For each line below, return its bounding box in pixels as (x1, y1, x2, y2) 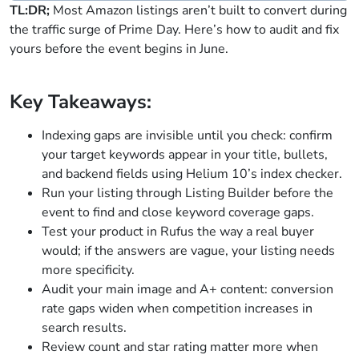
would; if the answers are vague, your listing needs (42, 241, 335, 260)
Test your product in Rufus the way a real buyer (42, 222, 314, 240)
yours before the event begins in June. (10, 39, 228, 58)
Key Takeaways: (10, 88, 151, 115)
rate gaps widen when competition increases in (42, 299, 313, 317)
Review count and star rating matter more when (42, 337, 318, 356)
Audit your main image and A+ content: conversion (42, 280, 333, 298)
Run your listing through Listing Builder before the (42, 184, 333, 202)
